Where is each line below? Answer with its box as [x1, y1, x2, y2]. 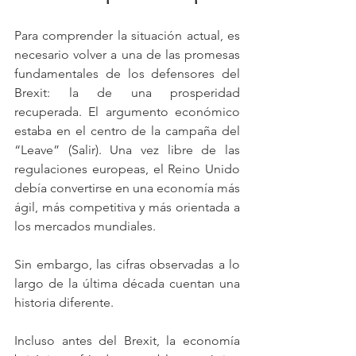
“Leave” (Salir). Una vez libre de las [14, 142, 240, 157]
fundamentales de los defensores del [14, 66, 240, 81]
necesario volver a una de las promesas [14, 47, 240, 62]
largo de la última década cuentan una [14, 276, 240, 291]
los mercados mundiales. [14, 219, 156, 234]
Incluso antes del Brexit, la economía [14, 333, 240, 348]
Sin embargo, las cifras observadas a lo [14, 257, 240, 272]
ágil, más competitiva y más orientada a [14, 199, 240, 215]
